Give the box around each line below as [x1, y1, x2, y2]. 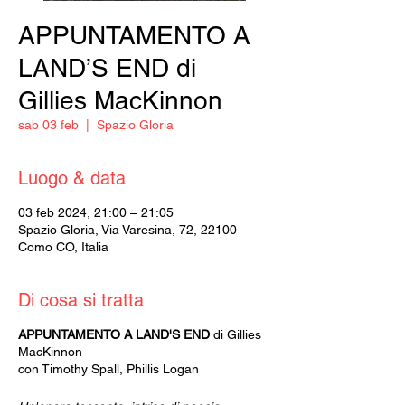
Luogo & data [18, 167, 126, 189]
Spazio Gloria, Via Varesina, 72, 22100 [18, 222, 237, 237]
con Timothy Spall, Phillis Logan [18, 362, 199, 376]
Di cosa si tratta [18, 289, 144, 311]
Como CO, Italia [18, 240, 108, 254]
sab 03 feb [18, 118, 79, 132]
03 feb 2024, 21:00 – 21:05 [18, 205, 174, 220]
